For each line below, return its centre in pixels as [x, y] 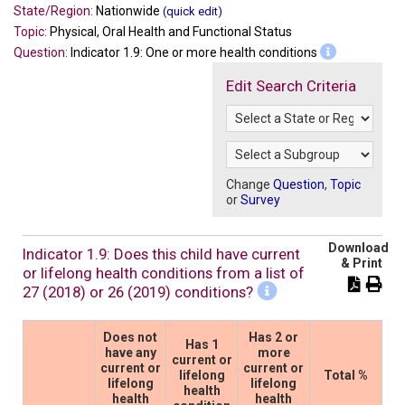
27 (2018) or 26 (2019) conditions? [140, 292]
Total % [346, 375]
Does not [130, 337]
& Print [362, 263]
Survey [260, 199]
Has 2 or [273, 337]
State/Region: [55, 10]
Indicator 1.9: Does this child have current [161, 254]
